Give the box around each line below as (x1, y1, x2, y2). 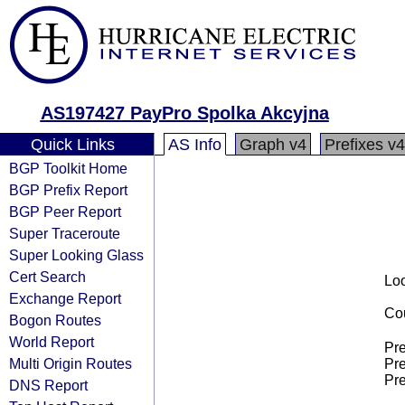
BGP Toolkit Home (9, 160, 127, 176)
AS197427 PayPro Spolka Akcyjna (40, 103, 329, 123)
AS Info (168, 136, 221, 154)
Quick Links (30, 136, 115, 154)
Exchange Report (9, 290, 121, 306)
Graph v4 (240, 136, 306, 154)
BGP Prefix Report (9, 182, 127, 198)
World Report (9, 334, 94, 350)
